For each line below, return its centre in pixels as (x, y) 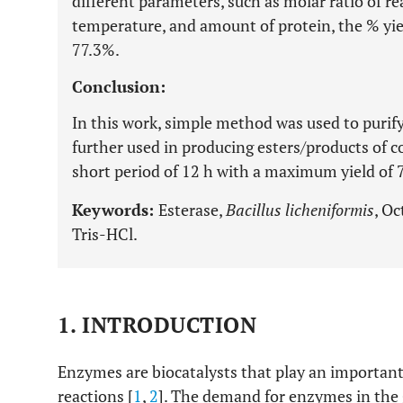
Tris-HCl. (105, 234)
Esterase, (192, 210)
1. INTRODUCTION (157, 325)
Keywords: (115, 210)
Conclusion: (119, 86)
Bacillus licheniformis (300, 210)
